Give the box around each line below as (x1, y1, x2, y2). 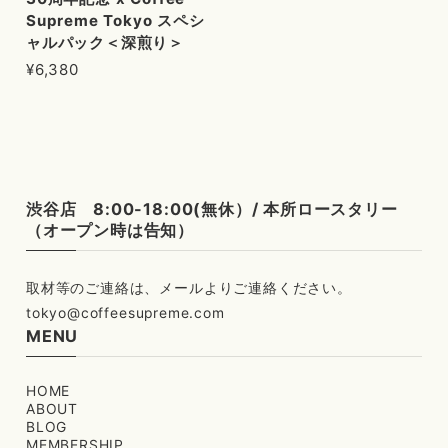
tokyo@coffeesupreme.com (26, 304, 225, 321)
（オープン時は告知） (26, 219, 195, 240)
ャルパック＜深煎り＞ (26, 32, 185, 52)
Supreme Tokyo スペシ (26, 10, 205, 30)
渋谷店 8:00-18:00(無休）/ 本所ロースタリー (26, 198, 398, 219)
